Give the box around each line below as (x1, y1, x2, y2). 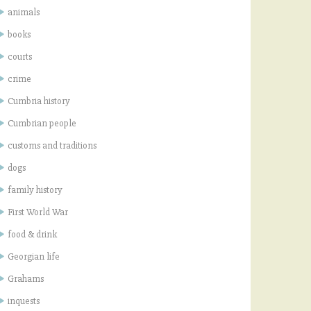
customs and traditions (8, 139, 96, 151)
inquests (8, 294, 40, 307)
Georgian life (8, 250, 60, 262)
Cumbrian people (8, 117, 76, 129)
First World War (8, 205, 68, 218)
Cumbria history (8, 94, 70, 107)
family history (8, 183, 62, 196)
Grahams (8, 272, 44, 285)
